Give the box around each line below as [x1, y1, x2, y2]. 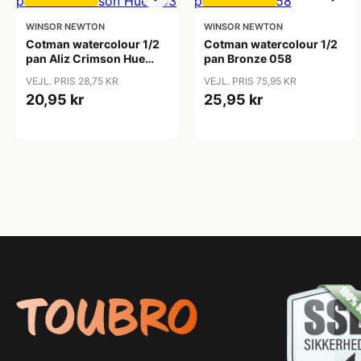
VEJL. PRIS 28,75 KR [26, 75, 118, 87]
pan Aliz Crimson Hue [26, 52, 145, 65]
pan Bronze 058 [203, 52, 292, 65]
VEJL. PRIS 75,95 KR [203, 75, 297, 87]
